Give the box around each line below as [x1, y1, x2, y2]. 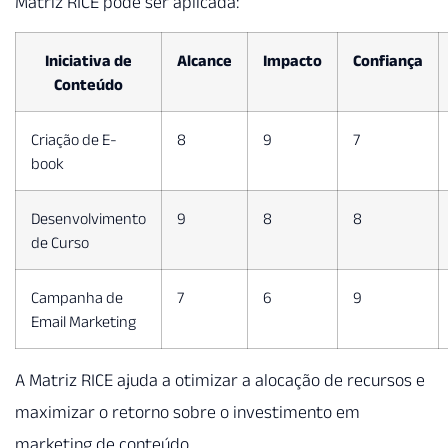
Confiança [353, 51, 423, 70]
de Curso [31, 233, 89, 252]
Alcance [177, 51, 232, 70]
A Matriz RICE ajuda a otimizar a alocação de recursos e [15, 370, 425, 391]
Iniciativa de [45, 51, 132, 70]
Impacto [263, 51, 322, 70]
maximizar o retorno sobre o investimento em [15, 402, 360, 423]
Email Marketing [31, 312, 136, 331]
